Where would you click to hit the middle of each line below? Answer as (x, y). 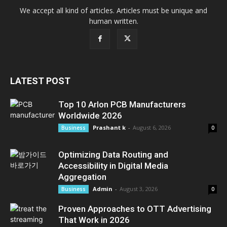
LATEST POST (40, 81)
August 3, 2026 (139, 189)
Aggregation (82, 177)
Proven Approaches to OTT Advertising (135, 209)
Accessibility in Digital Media (113, 166)
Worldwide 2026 (90, 116)
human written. (113, 21)
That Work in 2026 (94, 220)
